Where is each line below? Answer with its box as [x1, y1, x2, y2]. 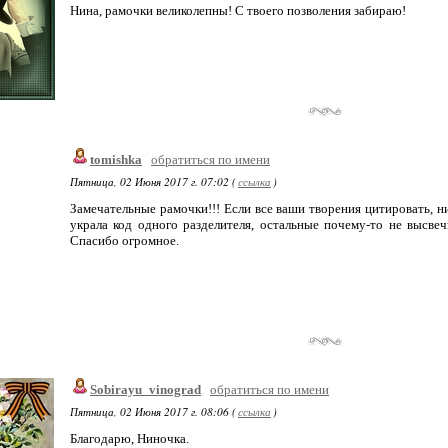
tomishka [90, 152, 142, 167]
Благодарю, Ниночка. [70, 431, 189, 446]
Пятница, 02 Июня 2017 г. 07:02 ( [70, 174, 236, 189]
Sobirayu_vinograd [90, 382, 201, 397]
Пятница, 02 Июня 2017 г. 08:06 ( [70, 404, 236, 419]
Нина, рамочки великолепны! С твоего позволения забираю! [70, 3, 406, 18]
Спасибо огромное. [70, 233, 179, 248]
